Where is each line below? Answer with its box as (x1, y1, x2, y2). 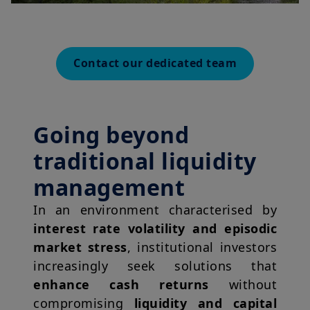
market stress (33, 239, 127, 256)
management (33, 172, 185, 203)
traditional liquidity (33, 146, 257, 176)
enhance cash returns (33, 276, 209, 293)
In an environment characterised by (33, 201, 277, 219)
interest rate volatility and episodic (33, 220, 277, 237)
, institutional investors (127, 239, 277, 256)
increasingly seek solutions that (33, 257, 277, 275)
